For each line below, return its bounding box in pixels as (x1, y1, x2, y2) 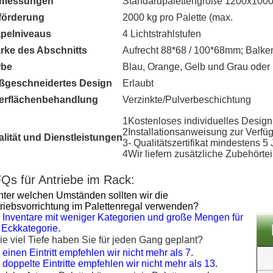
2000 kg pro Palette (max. (122, 12, 233, 23)
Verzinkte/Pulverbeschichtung (122, 94, 251, 105)
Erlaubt (122, 78, 154, 88)
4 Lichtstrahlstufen (122, 29, 201, 39)
